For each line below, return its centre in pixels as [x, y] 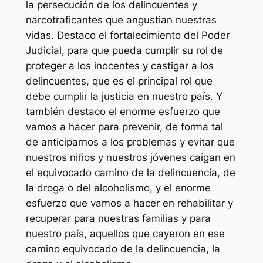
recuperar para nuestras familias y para [118, 218]
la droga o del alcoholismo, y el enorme [118, 188]
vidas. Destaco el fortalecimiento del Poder [127, 35]
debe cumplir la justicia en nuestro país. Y [124, 96]
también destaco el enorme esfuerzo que [123, 111]
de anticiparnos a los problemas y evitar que [130, 142]
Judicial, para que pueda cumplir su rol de [124, 50]
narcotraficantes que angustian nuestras [121, 20]
